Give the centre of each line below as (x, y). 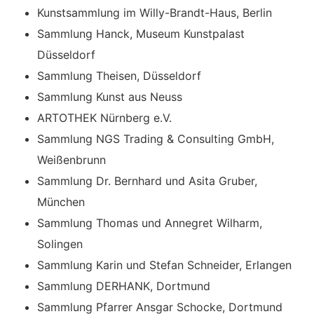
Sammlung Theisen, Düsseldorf (120, 76)
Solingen (60, 244)
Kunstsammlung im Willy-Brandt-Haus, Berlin (155, 13)
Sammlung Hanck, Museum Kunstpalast (141, 34)
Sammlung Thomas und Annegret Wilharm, (150, 223)
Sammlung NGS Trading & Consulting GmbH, (156, 139)
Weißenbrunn (72, 160)
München (61, 202)
